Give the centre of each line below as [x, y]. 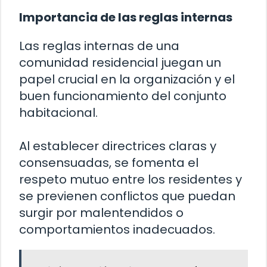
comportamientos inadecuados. [117, 230]
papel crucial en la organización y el [127, 80]
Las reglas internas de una [99, 46]
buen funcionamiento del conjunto [123, 96]
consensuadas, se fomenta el [109, 163]
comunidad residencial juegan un [120, 63]
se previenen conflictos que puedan [127, 196]
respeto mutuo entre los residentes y [131, 180]
